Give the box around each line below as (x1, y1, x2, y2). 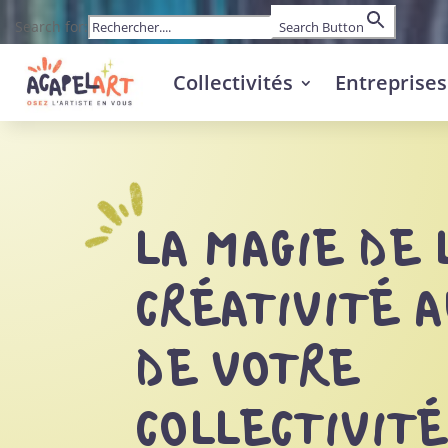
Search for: (15, 17, 88, 36)
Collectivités (172, 69, 293, 96)
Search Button (279, 18, 364, 36)
